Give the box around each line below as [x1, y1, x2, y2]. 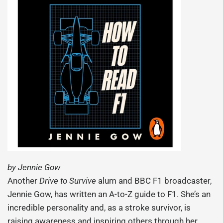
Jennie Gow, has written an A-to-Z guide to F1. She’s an [7, 189, 211, 200]
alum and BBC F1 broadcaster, [96, 176, 212, 186]
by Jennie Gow [7, 162, 61, 173]
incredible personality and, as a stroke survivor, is [7, 203, 191, 213]
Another [7, 176, 40, 186]
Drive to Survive [39, 176, 97, 186]
